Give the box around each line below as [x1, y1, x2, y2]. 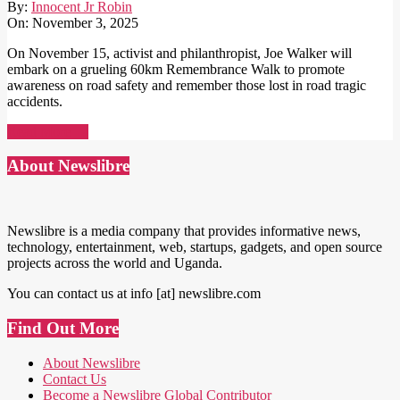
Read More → [7, 123, 88, 139]
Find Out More [7, 318, 119, 337]
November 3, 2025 [32, 14, 138, 30]
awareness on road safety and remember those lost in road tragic [7, 77, 366, 93]
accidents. [7, 93, 62, 109]
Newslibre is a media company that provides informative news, [7, 223, 361, 239]
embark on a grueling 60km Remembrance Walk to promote [7, 61, 345, 77]
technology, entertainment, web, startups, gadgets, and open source [7, 239, 382, 255]
